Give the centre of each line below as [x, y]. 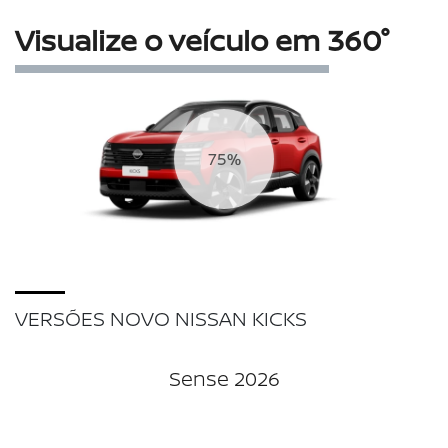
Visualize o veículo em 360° [203, 40]
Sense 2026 [224, 379]
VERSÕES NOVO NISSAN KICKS [161, 319]
